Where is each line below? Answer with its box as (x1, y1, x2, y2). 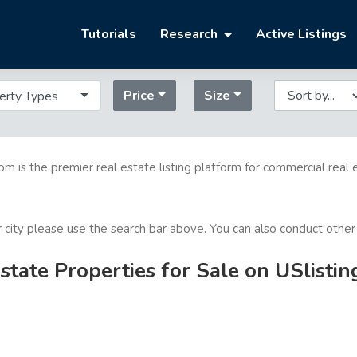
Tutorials (81, 25, 137, 44)
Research (160, 25, 222, 44)
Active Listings (256, 25, 347, 44)
